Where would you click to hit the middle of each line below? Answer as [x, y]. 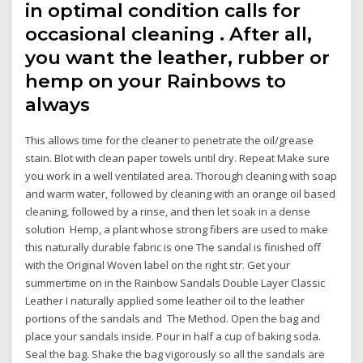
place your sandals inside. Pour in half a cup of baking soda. [173, 337]
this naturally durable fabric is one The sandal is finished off [173, 248]
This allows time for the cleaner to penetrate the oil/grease [170, 141]
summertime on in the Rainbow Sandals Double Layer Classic [175, 283]
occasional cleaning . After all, [169, 34]
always [60, 105]
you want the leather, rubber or [178, 58]
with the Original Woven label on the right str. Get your [158, 265]
